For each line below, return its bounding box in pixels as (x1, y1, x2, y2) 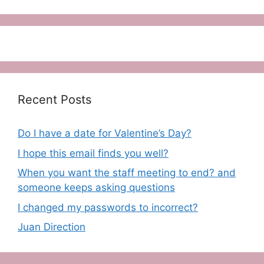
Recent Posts (18, 93, 91, 107)
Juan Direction (18, 221, 85, 233)
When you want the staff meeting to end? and (18, 167, 236, 179)
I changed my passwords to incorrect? (18, 201, 198, 213)
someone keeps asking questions (18, 181, 175, 194)
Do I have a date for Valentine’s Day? (18, 127, 192, 140)
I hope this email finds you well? (18, 147, 169, 159)
